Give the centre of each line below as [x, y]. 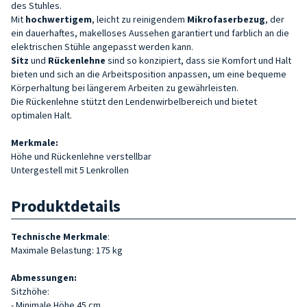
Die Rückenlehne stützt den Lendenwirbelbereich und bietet [134, 101]
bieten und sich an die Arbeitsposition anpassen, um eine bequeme [149, 74]
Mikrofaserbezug [226, 19]
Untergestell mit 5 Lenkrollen [70, 170]
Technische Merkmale [59, 236]
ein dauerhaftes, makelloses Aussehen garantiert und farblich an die [150, 33]
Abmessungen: [44, 277]
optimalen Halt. [41, 115]
